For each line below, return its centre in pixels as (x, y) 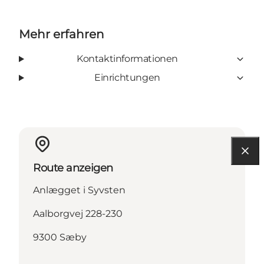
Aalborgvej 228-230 (78, 214)
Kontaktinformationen (127, 59)
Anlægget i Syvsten (79, 190)
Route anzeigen (73, 168)
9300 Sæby (60, 237)
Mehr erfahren (62, 34)
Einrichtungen (127, 78)
